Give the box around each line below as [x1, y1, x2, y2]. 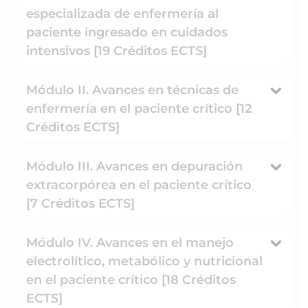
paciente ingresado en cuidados [26, 24, 228, 40]
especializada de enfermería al [26, 5, 219, 21]
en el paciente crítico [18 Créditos [26, 272, 236, 287]
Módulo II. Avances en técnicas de [26, 82, 239, 98]
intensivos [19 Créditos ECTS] [26, 43, 207, 58]
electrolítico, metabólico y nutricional [26, 253, 263, 269]
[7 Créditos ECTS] [26, 195, 135, 211]
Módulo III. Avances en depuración [26, 158, 243, 174]
